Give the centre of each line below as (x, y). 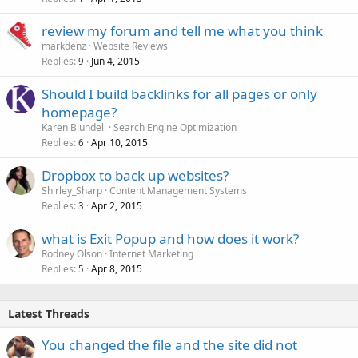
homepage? (79, 112)
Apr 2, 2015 (117, 205)
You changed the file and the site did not (169, 344)
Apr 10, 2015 (119, 142)
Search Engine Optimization (175, 127)
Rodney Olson (72, 253)
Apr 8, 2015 (117, 268)
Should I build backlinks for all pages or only (179, 93)
